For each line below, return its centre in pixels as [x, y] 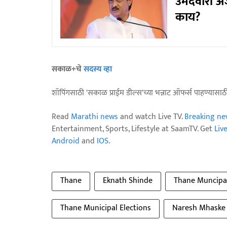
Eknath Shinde [128, 180]
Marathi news [94, 117]
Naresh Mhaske [199, 208]
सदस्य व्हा [98, 69]
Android [66, 141]
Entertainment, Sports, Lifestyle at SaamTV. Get [133, 129]
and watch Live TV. [151, 117]
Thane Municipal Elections [106, 208]
